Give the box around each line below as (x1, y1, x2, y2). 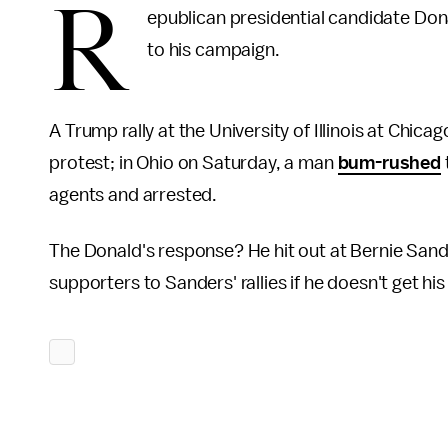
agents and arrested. (49, 185, 218, 205)
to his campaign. (147, 40, 280, 60)
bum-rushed (337, 153, 441, 173)
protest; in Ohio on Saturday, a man (49, 153, 338, 173)
